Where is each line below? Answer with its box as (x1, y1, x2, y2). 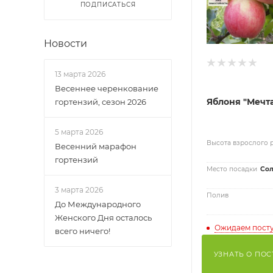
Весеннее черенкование (55, 83, 158, 93)
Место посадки (207, 165, 257, 173)
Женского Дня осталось (55, 213, 152, 222)
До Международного (55, 199, 141, 209)
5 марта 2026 (55, 127, 103, 136)
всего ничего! (55, 226, 110, 236)
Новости (44, 38, 87, 49)
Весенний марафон (55, 141, 136, 151)
